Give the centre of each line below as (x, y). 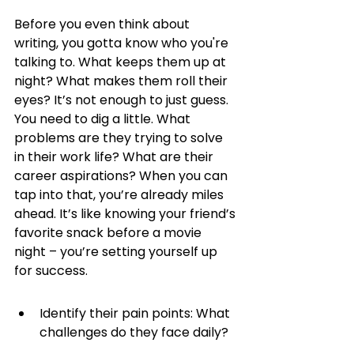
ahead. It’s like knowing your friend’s (126, 214)
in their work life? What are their (115, 157)
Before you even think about (104, 24)
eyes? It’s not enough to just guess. (123, 100)
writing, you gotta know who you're (123, 43)
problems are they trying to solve (120, 138)
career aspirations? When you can (122, 176)
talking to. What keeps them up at (122, 62)
